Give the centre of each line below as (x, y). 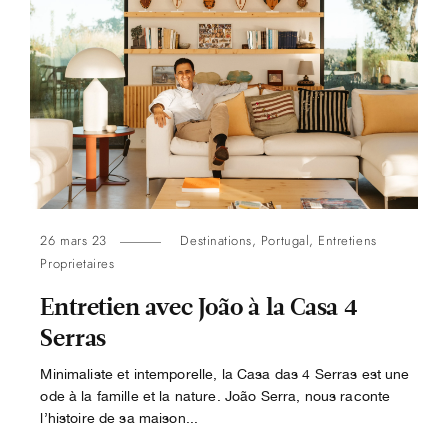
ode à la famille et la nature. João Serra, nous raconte (215, 396)
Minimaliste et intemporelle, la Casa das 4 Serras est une (225, 374)
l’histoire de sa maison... (119, 418)
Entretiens (347, 241)
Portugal (285, 241)
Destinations (216, 241)
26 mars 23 (73, 241)
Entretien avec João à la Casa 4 (199, 308)
